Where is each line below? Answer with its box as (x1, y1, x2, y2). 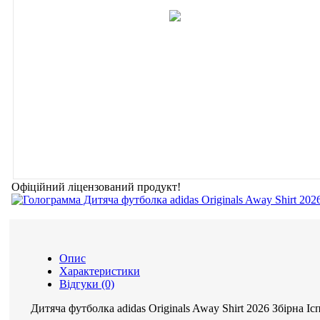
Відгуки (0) (59, 278, 114, 290)
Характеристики (59, 265, 140, 277)
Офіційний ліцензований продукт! (11, 181, 181, 193)
